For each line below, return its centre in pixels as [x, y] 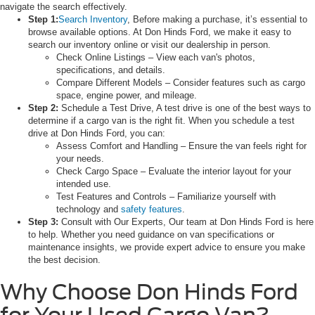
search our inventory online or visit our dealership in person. [149, 45]
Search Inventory [93, 20]
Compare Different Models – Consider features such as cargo [181, 83]
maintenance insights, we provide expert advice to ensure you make [167, 247]
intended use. [84, 184]
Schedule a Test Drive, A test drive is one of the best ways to [185, 108]
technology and [89, 210]
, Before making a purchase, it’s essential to [217, 20]
